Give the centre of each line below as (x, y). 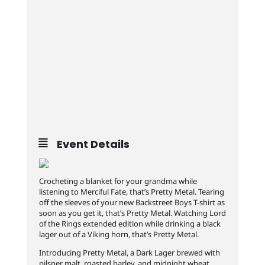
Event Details (93, 144)
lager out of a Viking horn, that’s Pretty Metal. (119, 234)
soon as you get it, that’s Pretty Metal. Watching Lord (132, 213)
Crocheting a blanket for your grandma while (118, 181)
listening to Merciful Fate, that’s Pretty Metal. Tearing (131, 192)
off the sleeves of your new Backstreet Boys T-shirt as (132, 202)
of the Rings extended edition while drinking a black (130, 224)
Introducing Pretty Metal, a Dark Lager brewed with (129, 253)
